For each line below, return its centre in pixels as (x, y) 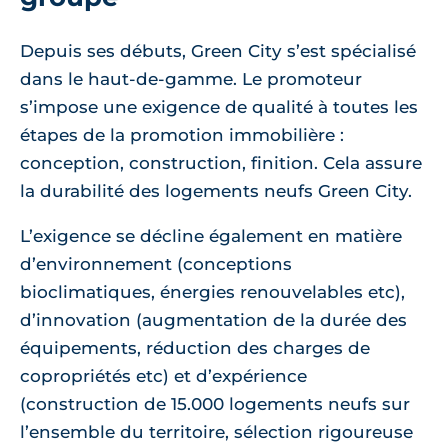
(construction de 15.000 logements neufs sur (215, 404)
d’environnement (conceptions (156, 264)
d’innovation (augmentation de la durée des (213, 320)
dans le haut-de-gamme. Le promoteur (191, 79)
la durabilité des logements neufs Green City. (216, 191)
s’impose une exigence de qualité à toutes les (219, 107)
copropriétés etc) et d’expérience (163, 376)
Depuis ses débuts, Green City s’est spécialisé (218, 51)
